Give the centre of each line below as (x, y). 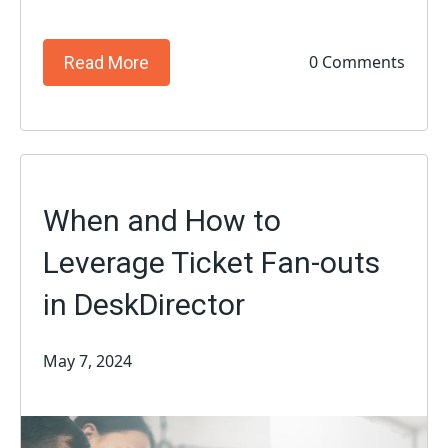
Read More (107, 62)
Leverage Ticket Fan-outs (212, 262)
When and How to (162, 220)
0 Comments (356, 62)
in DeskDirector (144, 304)
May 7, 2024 (88, 360)
